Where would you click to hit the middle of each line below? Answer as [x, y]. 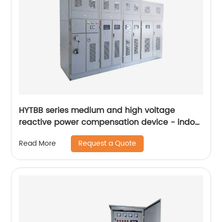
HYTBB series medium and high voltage [97, 110]
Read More [38, 144]
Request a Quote [108, 143]
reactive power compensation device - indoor [111, 122]
